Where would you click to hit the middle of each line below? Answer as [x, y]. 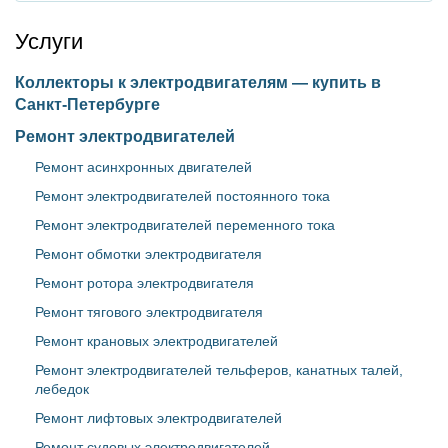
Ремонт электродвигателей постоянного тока [182, 196]
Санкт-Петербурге [87, 104]
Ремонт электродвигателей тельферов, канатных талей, [219, 370]
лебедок [62, 389]
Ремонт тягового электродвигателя [149, 312]
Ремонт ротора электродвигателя [144, 283]
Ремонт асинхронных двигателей [143, 167]
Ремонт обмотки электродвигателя [148, 254]
